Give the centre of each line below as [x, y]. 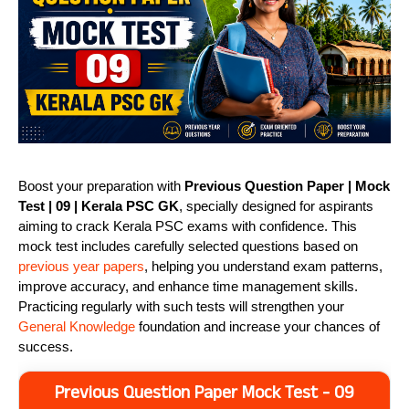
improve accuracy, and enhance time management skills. [188, 286]
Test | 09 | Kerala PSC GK [99, 205]
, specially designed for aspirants [276, 205]
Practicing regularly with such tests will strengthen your [181, 306]
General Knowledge [77, 326]
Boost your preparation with [101, 185]
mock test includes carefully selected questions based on [188, 246]
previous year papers [81, 266]
